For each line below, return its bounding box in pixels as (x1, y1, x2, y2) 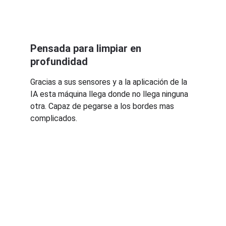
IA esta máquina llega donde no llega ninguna (30, 89, 190, 99)
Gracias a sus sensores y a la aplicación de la (30, 77, 189, 87)
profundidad (30, 55, 88, 68)
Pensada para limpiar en (30, 42, 144, 54)
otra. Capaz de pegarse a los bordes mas (30, 101, 176, 111)
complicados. (30, 114, 77, 123)
